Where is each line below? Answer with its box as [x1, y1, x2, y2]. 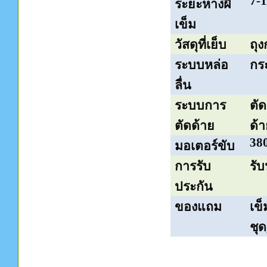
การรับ [175, 159, 212, 173]
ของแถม [175, 200, 222, 214]
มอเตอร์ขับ [175, 139, 235, 153]
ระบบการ [175, 98, 226, 113]
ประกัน [175, 179, 213, 194]
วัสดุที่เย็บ [175, 38, 227, 52]
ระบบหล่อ [175, 58, 229, 72]
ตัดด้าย [175, 119, 215, 133]
